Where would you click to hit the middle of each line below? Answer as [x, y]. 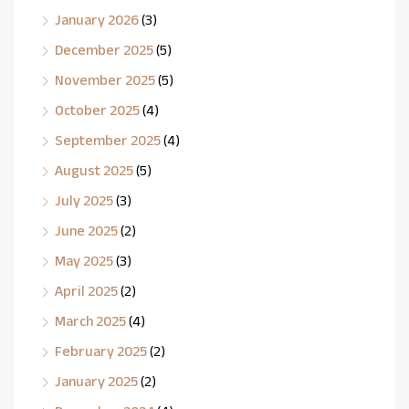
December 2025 [104, 49]
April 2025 [86, 290]
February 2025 [101, 351]
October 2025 [97, 110]
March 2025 [90, 320]
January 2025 [96, 381]
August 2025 [94, 170]
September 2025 [108, 140]
